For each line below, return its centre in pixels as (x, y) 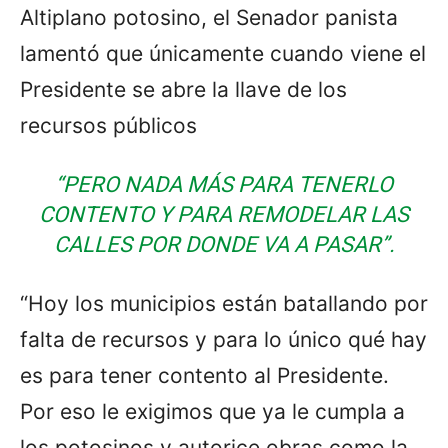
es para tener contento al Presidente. (204, 375)
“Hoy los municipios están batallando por (224, 303)
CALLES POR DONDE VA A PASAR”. (224, 244)
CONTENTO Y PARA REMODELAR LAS (224, 214)
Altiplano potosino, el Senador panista (209, 17)
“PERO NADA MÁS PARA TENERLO (224, 184)
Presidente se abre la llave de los (183, 89)
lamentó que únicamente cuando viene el (223, 53)
